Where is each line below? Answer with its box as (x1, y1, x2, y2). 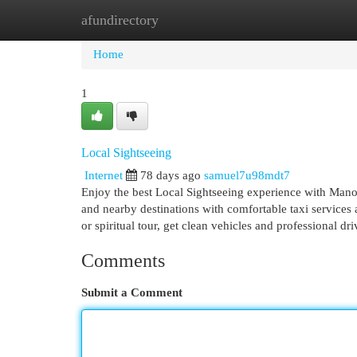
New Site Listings (159, 14, 246, 26)
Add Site (270, 14, 313, 26)
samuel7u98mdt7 (204, 169, 290, 182)
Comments (81, 250, 165, 271)
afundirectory (81, 12, 159, 28)
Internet (84, 169, 123, 182)
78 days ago (140, 169, 201, 182)
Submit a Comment (81, 286, 182, 299)
